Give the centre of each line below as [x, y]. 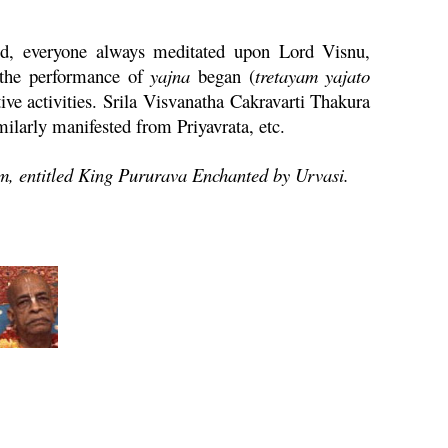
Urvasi [320, 174]
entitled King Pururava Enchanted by [155, 174]
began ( [222, 75]
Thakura [337, 100]
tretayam [286, 75]
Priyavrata [213, 125]
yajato [344, 75]
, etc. [267, 125]
